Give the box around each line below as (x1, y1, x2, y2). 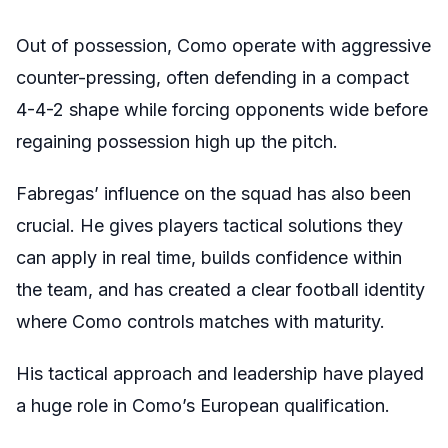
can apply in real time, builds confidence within (16, 246, 402, 268)
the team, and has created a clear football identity (16, 278, 425, 300)
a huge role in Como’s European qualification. (16, 394, 390, 416)
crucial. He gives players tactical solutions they (16, 214, 403, 236)
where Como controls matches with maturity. (16, 310, 385, 332)
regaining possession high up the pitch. (16, 130, 338, 152)
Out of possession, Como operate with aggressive (16, 34, 431, 56)
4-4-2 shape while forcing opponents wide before (16, 98, 428, 120)
